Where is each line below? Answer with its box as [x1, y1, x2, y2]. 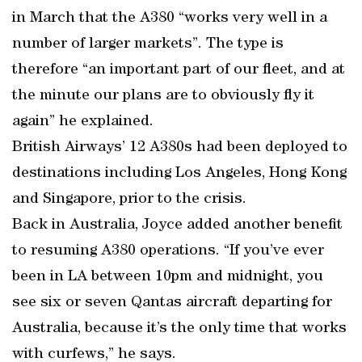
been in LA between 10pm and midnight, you [12, 269, 323, 285]
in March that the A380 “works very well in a [12, 11, 327, 27]
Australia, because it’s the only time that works [12, 321, 347, 337]
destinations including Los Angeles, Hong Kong [12, 166, 347, 182]
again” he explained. [12, 114, 154, 130]
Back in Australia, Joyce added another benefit [12, 217, 343, 234]
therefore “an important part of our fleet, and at [12, 62, 345, 78]
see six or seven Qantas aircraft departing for [12, 295, 332, 311]
